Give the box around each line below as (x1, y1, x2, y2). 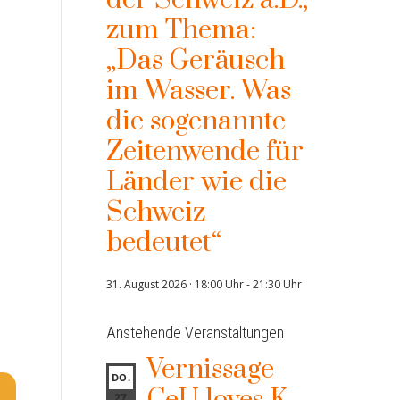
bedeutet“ (105, 226, 221, 260)
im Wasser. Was (105, 74, 291, 108)
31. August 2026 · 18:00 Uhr (105, 277, 244, 292)
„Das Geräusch (105, 44, 285, 78)
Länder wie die (105, 165, 287, 199)
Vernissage (146, 353, 274, 387)
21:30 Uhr (252, 277, 302, 292)
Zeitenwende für (105, 135, 304, 169)
